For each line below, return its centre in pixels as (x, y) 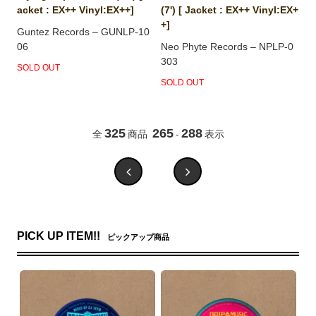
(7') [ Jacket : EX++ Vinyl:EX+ (230, 10)
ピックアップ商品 (139, 237)
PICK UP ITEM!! (59, 236)
